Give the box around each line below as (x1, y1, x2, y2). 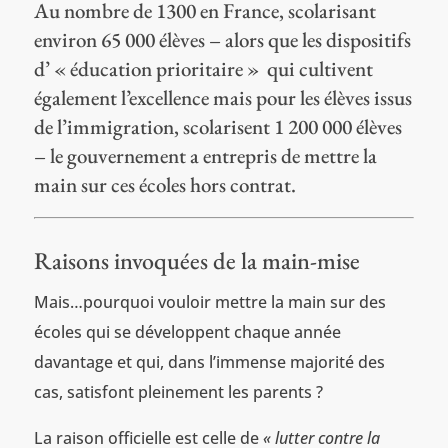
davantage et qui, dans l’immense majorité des (33, 350, 385, 373)
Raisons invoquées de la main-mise (33, 244, 360, 276)
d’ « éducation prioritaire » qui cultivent (33, 54, 373, 82)
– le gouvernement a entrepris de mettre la (33, 141, 377, 169)
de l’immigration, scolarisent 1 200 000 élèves (33, 112, 402, 140)
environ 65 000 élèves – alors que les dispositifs (33, 25, 411, 53)
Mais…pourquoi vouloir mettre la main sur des (33, 290, 386, 313)
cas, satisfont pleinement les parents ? (33, 380, 323, 403)
